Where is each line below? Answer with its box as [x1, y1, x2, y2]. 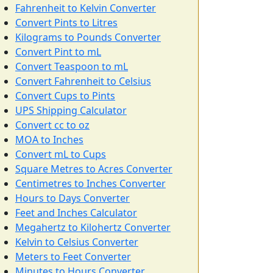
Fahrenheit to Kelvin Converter [15, 1, 156, 15]
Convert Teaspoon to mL [15, 60, 128, 73]
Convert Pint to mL [15, 45, 101, 58]
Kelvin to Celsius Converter [15, 235, 138, 249]
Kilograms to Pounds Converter [15, 30, 161, 44]
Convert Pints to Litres [15, 16, 118, 29]
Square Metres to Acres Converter [15, 162, 172, 175]
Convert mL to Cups [15, 147, 106, 161]
